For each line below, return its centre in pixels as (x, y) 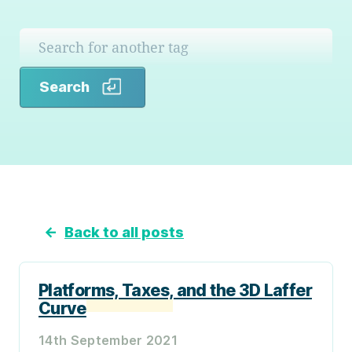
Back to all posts (124, 232)
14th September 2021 (108, 340)
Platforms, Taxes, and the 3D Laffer (175, 290)
